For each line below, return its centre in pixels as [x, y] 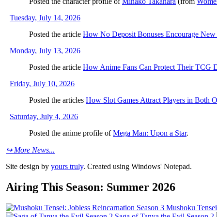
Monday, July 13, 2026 [45, 50]
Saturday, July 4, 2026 [44, 116]
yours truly [67, 166]
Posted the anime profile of [71, 133]
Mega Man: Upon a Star [150, 133]
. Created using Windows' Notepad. [138, 166]
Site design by [28, 166]
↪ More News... [30, 150]
